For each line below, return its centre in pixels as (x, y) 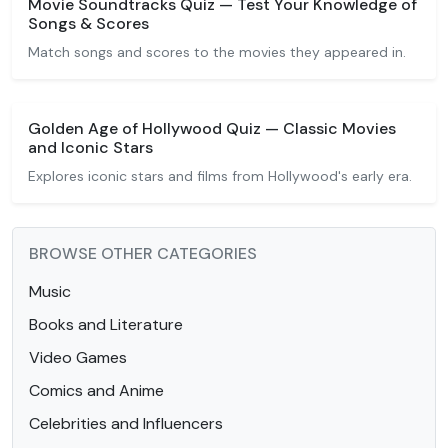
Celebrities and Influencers (126, 423)
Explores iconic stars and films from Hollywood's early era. (220, 176)
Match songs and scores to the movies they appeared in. (217, 52)
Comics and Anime (96, 390)
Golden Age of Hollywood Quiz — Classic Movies (212, 128)
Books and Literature (106, 324)
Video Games (78, 357)
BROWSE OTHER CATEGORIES (143, 253)
